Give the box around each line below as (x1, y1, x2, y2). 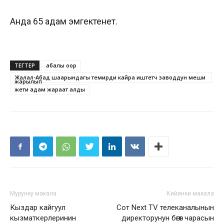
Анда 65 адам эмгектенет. (10, 16, 119, 27)
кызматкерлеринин (10, 213, 76, 223)
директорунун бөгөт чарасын (121, 213, 214, 223)
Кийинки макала (166, 190, 214, 197)
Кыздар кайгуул (10, 203, 65, 212)
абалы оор (46, 61, 76, 69)
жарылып (14, 77, 42, 85)
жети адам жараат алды (14, 85, 85, 93)
